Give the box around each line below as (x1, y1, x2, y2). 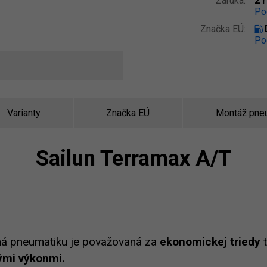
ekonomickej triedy (160, 235, 260, 249)
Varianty (7, 107, 41, 119)
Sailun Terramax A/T (36, 146, 231, 171)
